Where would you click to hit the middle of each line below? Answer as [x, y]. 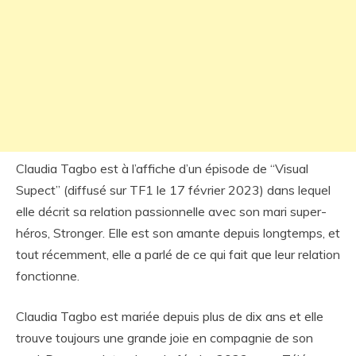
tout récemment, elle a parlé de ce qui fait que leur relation [178, 254]
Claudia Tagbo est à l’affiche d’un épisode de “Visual [162, 168]
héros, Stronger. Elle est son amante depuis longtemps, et [178, 233]
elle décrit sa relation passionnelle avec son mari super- [171, 211]
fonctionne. [48, 276]
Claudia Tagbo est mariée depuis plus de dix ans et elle [170, 316]
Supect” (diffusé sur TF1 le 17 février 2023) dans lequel [173, 190]
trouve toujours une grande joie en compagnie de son [164, 338]
